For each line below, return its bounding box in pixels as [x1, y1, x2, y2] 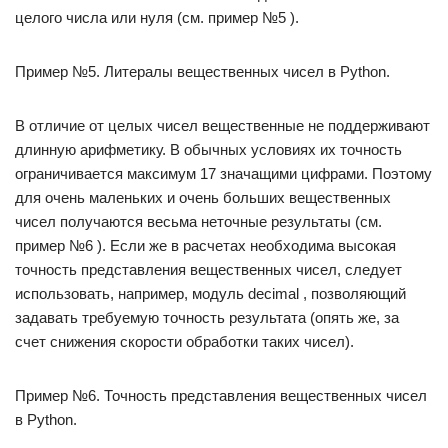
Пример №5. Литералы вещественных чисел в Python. [15, 63, 390, 80]
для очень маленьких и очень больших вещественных [15, 189, 391, 206]
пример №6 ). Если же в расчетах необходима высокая [15, 237, 396, 254]
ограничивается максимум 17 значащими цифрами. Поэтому [15, 165, 432, 182]
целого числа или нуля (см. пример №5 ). [15, 9, 299, 26]
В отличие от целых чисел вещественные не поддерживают [15, 117, 430, 134]
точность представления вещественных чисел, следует [15, 261, 402, 278]
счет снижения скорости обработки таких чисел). [15, 333, 354, 350]
